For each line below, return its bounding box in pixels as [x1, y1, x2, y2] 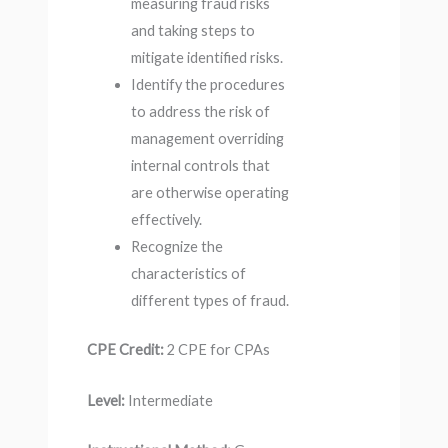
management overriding [130, 130, 284, 148]
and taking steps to [130, 22, 255, 40]
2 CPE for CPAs [163, 341, 270, 359]
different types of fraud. [130, 292, 289, 310]
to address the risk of [130, 103, 270, 121]
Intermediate [124, 391, 213, 409]
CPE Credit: [86, 341, 164, 359]
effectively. [130, 211, 202, 229]
